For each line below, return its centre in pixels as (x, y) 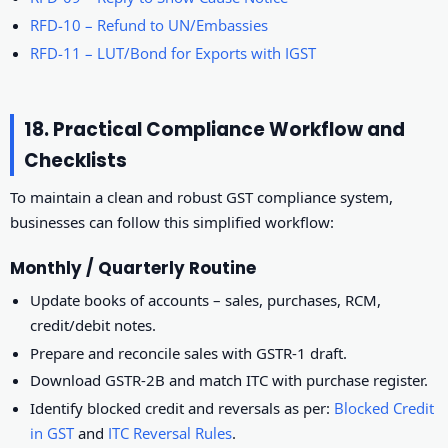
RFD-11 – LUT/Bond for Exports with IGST (173, 52)
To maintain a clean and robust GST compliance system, (201, 196)
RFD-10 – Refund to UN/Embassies (149, 25)
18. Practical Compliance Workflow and (214, 129)
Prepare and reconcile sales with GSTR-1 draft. (189, 352)
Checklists (75, 160)
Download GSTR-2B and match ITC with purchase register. (229, 380)
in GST (52, 432)
